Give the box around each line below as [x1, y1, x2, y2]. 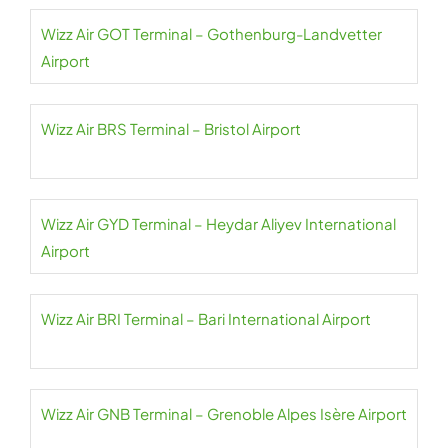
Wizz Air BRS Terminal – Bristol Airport [41, 119, 301, 139]
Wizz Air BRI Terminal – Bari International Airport [41, 309, 371, 329]
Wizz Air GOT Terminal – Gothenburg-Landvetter [41, 24, 382, 44]
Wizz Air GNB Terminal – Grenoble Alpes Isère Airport [41, 404, 407, 424]
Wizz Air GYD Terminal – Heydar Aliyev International [41, 214, 396, 234]
